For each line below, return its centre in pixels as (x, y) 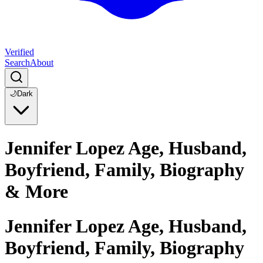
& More (36, 192)
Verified (19, 52)
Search (17, 63)
